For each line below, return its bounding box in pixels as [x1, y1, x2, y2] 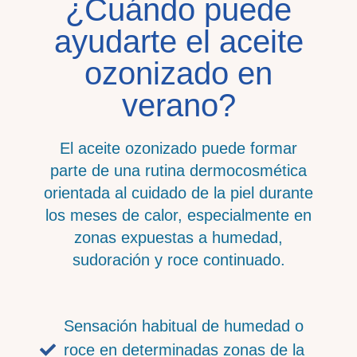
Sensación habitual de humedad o [64, 316, 304, 335]
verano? [121, 87, 236, 123]
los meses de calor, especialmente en [45, 206, 312, 224]
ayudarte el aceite [53, 23, 304, 59]
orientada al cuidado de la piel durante [44, 183, 313, 202]
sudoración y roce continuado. [72, 250, 285, 269]
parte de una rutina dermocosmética [50, 161, 307, 179]
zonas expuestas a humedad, [74, 228, 283, 246]
